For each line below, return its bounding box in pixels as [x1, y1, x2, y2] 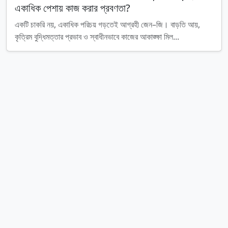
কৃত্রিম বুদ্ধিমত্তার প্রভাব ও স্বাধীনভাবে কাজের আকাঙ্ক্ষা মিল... [15, 31, 179, 42]
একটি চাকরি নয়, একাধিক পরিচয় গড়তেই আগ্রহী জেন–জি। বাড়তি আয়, [15, 19, 200, 30]
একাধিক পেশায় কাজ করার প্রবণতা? [15, 1, 130, 15]
